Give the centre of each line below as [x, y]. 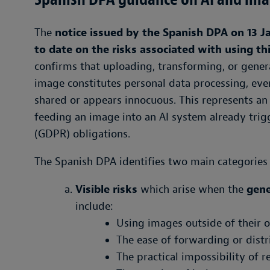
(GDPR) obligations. [82, 134]
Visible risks [106, 190]
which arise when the [192, 190]
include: [94, 206]
